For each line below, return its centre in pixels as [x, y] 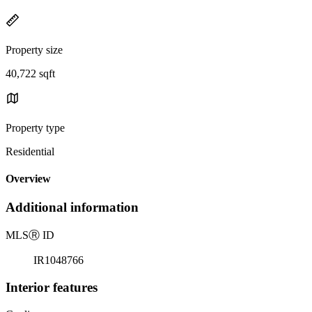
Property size [34, 49]
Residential [30, 151]
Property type [35, 127]
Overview [28, 179]
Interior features [52, 287]
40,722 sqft [30, 73]
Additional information [72, 208]
